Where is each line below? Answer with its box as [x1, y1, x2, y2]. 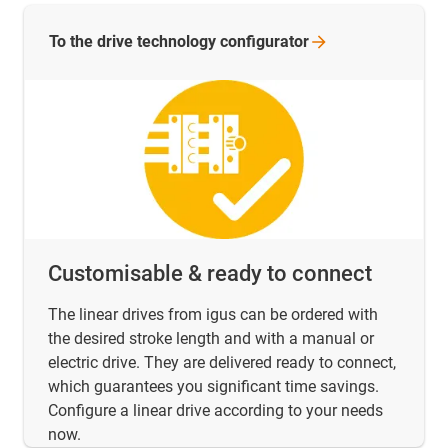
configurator [220, 32, 309, 52]
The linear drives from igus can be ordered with [48, 305, 378, 325]
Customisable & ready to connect [48, 261, 372, 287]
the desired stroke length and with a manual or [48, 329, 374, 349]
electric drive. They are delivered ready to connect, [48, 353, 396, 373]
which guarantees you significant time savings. [48, 377, 379, 397]
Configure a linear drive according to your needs [48, 401, 383, 421]
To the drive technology [49, 32, 220, 52]
